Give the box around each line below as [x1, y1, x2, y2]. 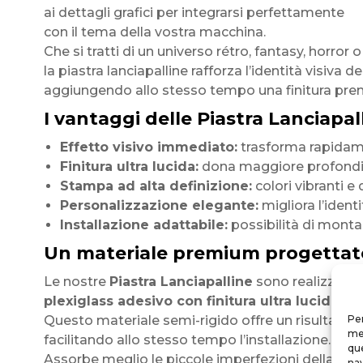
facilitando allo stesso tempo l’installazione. [43, 332, 331, 348]
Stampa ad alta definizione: [59, 178, 252, 194]
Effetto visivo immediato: [59, 139, 237, 155]
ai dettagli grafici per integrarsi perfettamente [43, 5, 344, 20]
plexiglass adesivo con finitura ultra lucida [43, 293, 339, 309]
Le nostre [43, 274, 109, 289]
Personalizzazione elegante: [59, 198, 258, 213]
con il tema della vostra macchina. [43, 24, 266, 40]
